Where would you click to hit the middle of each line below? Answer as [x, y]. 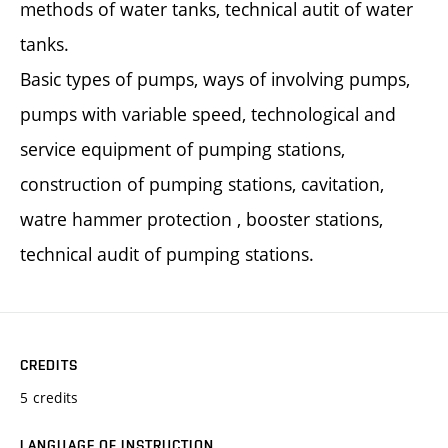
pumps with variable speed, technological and [208, 113]
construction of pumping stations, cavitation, [202, 183]
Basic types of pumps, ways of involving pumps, [215, 78]
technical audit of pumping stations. [167, 253]
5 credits [49, 397]
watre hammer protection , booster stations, [201, 218]
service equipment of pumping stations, [182, 148]
